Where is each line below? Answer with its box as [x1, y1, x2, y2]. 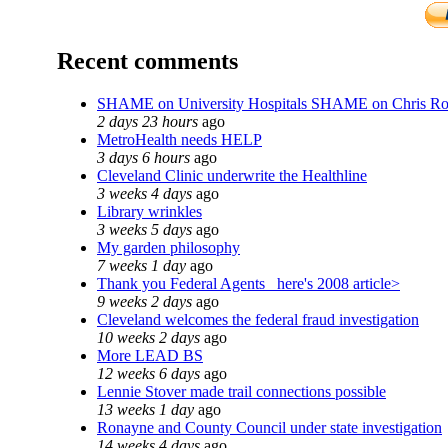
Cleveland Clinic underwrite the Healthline [97, 166, 367, 184]
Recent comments [57, 47, 238, 74]
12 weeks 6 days [97, 364, 200, 382]
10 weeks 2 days [97, 328, 200, 346]
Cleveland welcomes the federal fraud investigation [97, 310, 419, 328]
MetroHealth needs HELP [97, 130, 262, 148]
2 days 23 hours [97, 112, 198, 130]
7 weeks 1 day [97, 256, 186, 274]
